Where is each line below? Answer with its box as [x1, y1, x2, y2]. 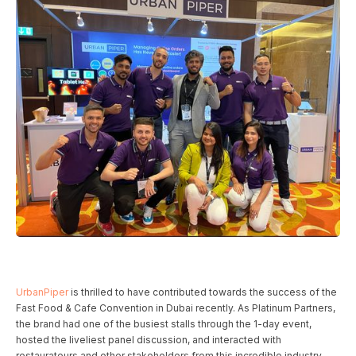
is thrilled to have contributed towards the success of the [68, 286, 337, 299]
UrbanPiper [16, 286, 68, 299]
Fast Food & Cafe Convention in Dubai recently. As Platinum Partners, [16, 302, 335, 315]
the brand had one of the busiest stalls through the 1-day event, [16, 318, 311, 331]
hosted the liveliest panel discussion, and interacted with [16, 334, 281, 346]
